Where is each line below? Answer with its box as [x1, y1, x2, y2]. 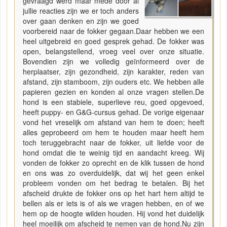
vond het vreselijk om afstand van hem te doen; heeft [23, 117, 204, 127]
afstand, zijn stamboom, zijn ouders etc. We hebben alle [23, 76, 204, 87]
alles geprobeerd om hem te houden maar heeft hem [23, 127, 204, 137]
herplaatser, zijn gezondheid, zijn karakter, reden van [23, 66, 204, 77]
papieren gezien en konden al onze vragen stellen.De [23, 86, 204, 97]
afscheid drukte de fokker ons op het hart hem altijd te [23, 187, 204, 198]
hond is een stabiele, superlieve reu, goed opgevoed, [23, 96, 204, 107]
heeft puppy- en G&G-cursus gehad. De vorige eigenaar [23, 106, 204, 117]
